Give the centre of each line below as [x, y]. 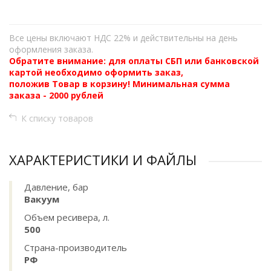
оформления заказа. [51, 49]
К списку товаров [57, 118]
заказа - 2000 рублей [56, 95]
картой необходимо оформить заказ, [96, 72]
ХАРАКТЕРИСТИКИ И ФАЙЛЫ [103, 160]
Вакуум [42, 199]
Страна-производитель [76, 247]
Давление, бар [56, 187]
